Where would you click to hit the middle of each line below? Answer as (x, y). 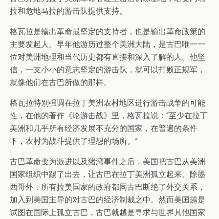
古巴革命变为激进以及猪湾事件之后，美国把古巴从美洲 (108, 162)
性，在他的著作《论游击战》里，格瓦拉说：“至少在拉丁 (109, 116)
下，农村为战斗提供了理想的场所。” (74, 141)
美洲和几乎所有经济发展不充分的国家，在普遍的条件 (104, 129)
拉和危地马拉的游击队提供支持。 (68, 11)
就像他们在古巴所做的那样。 (61, 83)
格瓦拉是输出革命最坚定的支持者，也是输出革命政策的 (108, 32)
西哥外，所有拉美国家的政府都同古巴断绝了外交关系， (108, 187)
